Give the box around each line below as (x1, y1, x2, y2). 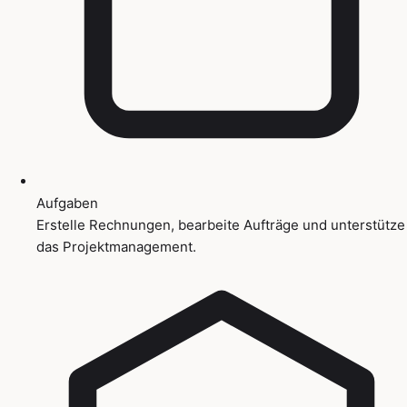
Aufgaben (36, 194, 98, 212)
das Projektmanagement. (36, 237, 196, 255)
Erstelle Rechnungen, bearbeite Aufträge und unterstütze (36, 215, 405, 233)
